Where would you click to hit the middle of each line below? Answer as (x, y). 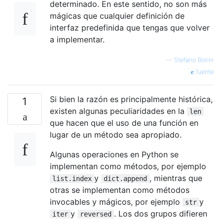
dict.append (125, 178)
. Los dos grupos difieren (161, 213)
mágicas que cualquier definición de (117, 16)
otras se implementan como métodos (120, 190)
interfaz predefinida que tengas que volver (130, 27)
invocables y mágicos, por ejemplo (116, 202)
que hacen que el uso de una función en (124, 123)
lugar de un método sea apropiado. (116, 134)
